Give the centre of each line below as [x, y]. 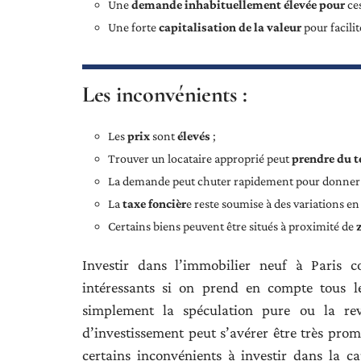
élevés [194, 136]
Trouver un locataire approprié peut [200, 159]
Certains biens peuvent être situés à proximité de [232, 226]
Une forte [133, 27]
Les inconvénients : [165, 95]
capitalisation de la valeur [230, 27]
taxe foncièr [154, 204]
